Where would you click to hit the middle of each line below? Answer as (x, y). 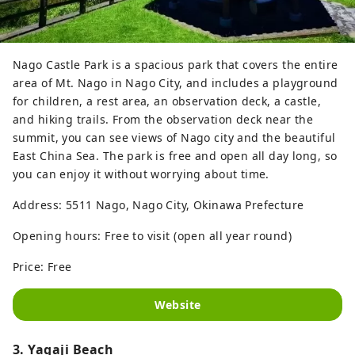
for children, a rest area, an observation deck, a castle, (167, 101)
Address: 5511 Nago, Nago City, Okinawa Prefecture (158, 205)
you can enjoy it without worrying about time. (141, 174)
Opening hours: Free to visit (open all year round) (152, 236)
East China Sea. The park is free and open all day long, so (175, 156)
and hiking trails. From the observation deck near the (163, 120)
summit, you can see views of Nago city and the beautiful (174, 138)
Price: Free (42, 267)
